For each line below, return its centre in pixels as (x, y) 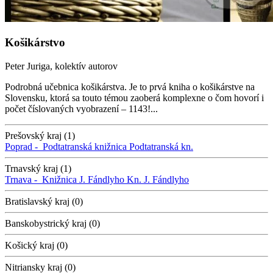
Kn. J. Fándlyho (158, 179)
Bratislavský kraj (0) (44, 201)
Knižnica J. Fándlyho (83, 179)
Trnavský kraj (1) (38, 168)
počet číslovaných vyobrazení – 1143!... (81, 108)
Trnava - (23, 179)
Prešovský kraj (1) (40, 135)
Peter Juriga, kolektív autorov (61, 66)
